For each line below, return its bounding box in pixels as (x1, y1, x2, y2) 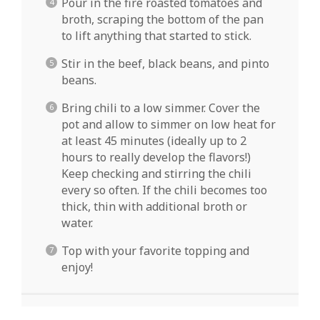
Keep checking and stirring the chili (61, 165, 251, 181)
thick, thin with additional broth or (61, 198, 247, 214)
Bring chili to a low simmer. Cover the (61, 99, 260, 116)
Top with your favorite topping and (61, 242, 249, 259)
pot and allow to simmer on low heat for (61, 116, 276, 132)
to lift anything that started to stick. (61, 27, 251, 44)
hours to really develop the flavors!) (61, 149, 251, 165)
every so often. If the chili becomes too (61, 181, 267, 198)
